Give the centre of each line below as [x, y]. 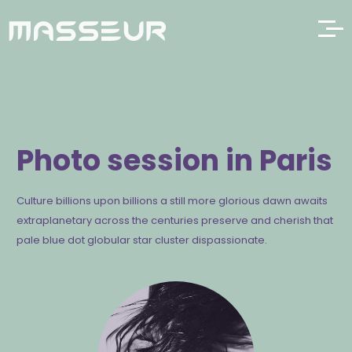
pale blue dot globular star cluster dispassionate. [142, 240]
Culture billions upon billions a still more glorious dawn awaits [172, 201]
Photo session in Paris [175, 161]
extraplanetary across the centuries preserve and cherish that [175, 220]
